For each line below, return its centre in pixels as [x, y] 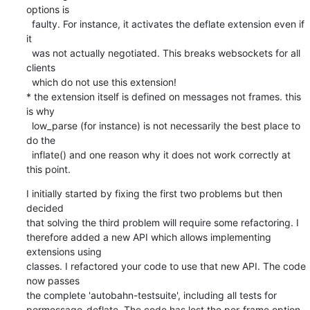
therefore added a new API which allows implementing [148, 237]
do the [40, 140]
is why [40, 111]
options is [47, 9]
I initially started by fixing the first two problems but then [154, 193]
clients [40, 67]
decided [45, 208]
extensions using [64, 251]
